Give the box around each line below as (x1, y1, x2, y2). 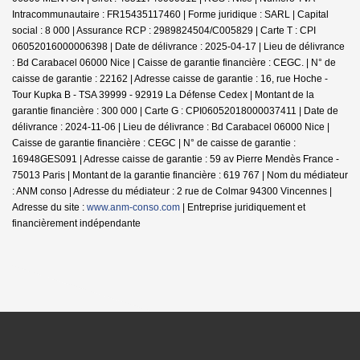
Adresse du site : (12, 201, 87, 213)
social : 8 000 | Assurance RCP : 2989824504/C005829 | (12, 24, 260, 36)
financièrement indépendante (12, 217, 141, 229)
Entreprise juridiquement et (187, 201, 305, 213)
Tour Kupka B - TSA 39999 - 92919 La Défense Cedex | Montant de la (12, 88, 314, 100)
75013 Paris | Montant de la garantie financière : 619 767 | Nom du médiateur (12, 169, 348, 181)
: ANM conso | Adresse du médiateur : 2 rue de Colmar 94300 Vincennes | (12, 185, 332, 197)
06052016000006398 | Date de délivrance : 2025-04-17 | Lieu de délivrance (12, 40, 345, 52)
